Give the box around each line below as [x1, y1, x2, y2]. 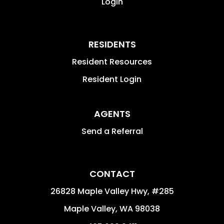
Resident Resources [72, 55, 152, 67]
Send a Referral [81, 125, 143, 137]
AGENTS [93, 107, 130, 120]
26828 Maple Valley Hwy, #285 [50, 185, 174, 197]
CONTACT [89, 167, 135, 180]
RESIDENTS [88, 37, 136, 50]
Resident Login [82, 73, 141, 85]
